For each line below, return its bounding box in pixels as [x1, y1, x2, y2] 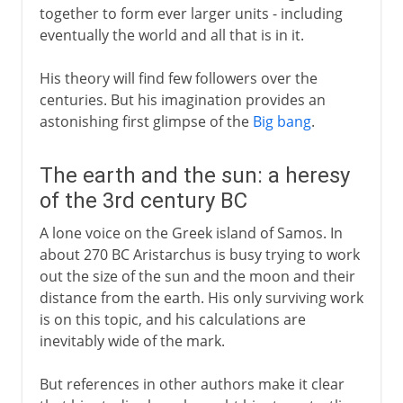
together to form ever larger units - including [39, 3, 343, 23]
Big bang [252, 111, 311, 131]
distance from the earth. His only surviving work [39, 287, 363, 308]
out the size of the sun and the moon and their [39, 265, 355, 286]
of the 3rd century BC [39, 187, 247, 213]
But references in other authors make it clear [39, 373, 345, 394]
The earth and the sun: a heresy [39, 162, 350, 188]
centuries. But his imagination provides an [39, 89, 326, 110]
